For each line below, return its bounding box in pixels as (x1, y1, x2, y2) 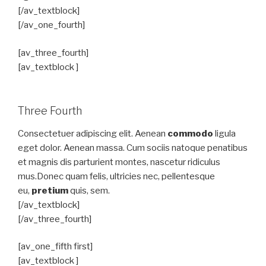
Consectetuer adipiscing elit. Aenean (18, 128, 167, 139)
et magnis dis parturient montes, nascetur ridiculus (18, 156, 220, 167)
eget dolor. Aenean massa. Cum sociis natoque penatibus (18, 142, 248, 153)
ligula (213, 128, 236, 139)
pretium (31, 185, 68, 196)
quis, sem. (68, 185, 110, 196)
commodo (167, 128, 213, 139)
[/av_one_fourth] (18, 20, 85, 30)
